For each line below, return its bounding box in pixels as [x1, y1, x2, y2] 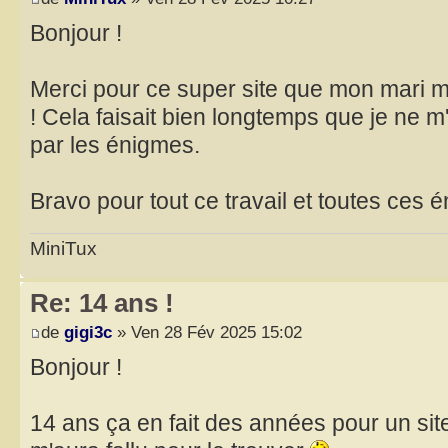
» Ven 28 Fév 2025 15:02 [112, 322, 302, 343]
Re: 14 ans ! [30, 287, 174, 318]
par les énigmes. [30, 132, 200, 159]
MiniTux [30, 237, 97, 259]
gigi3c [64, 322, 112, 343]
